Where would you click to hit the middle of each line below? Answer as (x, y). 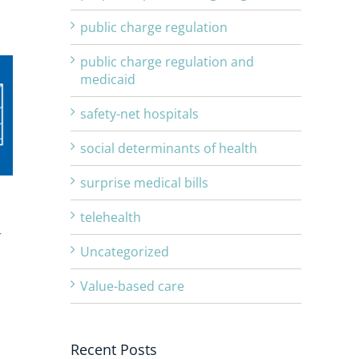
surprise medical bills (144, 183)
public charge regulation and (167, 62)
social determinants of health (169, 149)
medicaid (108, 80)
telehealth (111, 218)
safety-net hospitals (139, 114)
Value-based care (132, 286)
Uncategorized (125, 252)
